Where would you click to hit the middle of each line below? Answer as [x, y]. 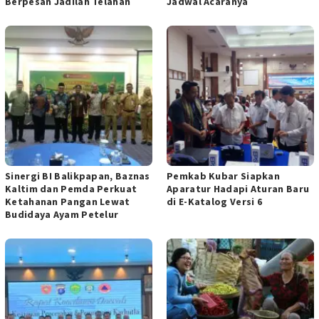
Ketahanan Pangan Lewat [68, 201]
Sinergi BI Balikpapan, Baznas [78, 176]
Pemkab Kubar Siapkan [224, 176]
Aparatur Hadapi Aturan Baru [238, 188]
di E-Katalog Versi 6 [215, 201]
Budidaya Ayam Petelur [62, 214]
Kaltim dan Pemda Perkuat [71, 188]
